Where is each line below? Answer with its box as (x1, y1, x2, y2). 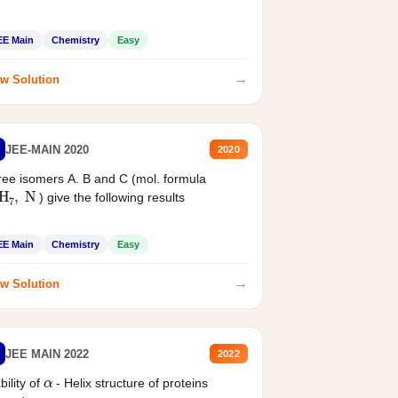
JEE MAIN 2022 (4, 346, 89, 361)
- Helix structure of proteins (52, 376, 209, 391)
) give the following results (36, 190, 186, 205)
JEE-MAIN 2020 (4, 142, 89, 156)
